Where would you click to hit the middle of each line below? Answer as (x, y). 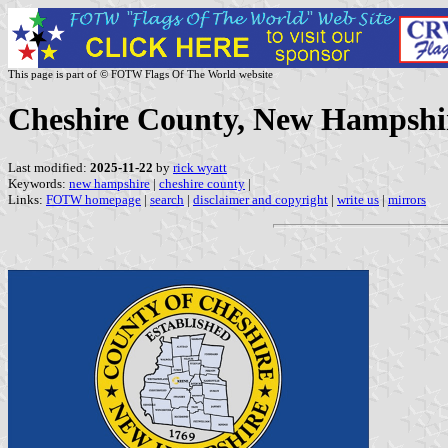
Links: (27, 199)
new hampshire (109, 183)
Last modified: (49, 167)
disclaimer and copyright (260, 199)
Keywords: (38, 183)
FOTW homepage (93, 199)
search (167, 199)
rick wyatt (200, 167)
